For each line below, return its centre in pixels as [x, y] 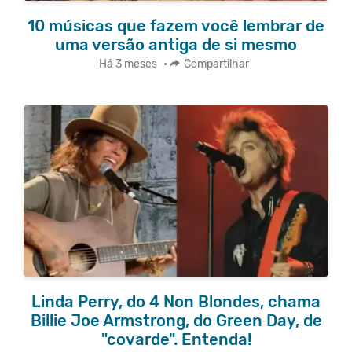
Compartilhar [216, 64]
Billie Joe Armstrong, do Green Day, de [176, 320]
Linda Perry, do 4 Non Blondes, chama [176, 301]
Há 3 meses [128, 64]
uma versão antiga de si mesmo [176, 44]
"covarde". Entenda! [176, 339]
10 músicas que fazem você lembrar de [176, 26]
